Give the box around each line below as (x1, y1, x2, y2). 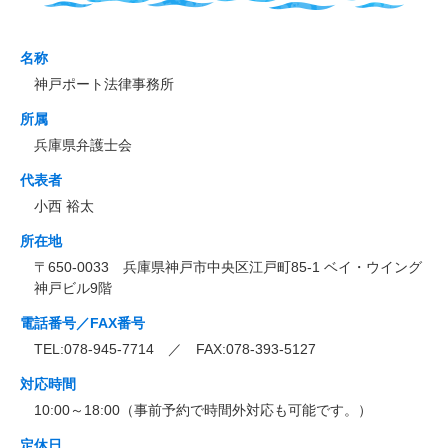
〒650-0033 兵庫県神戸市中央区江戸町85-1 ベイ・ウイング (34, 259, 422, 275)
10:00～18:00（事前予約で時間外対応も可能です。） (34, 402, 372, 418)
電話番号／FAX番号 (20, 315, 145, 331)
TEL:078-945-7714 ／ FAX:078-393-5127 (34, 341, 316, 357)
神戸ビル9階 (34, 280, 112, 296)
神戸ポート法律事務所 (34, 76, 174, 92)
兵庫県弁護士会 (34, 137, 132, 153)
